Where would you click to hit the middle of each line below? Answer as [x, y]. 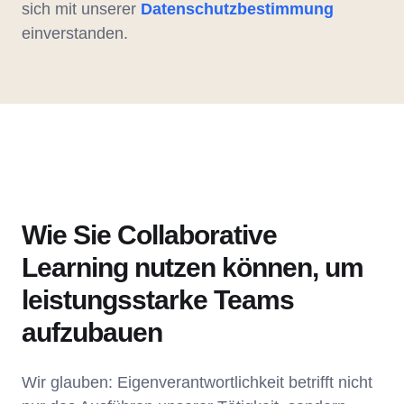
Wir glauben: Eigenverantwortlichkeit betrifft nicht [197, 383]
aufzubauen [92, 333]
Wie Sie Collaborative [149, 235]
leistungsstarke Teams [158, 300]
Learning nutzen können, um [193, 268]
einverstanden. [75, 34]
